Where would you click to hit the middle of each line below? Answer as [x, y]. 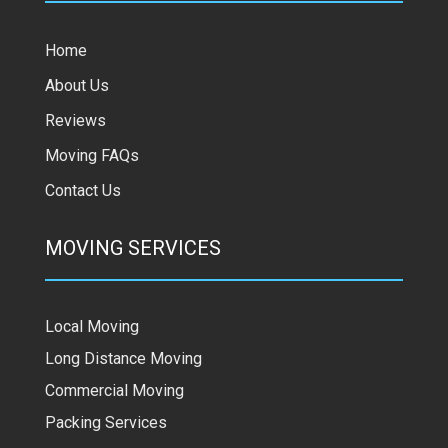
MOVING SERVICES [132, 247]
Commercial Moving [114, 390]
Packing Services [105, 422]
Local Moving [91, 326]
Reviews [75, 120]
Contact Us [82, 190]
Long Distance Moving [123, 358]
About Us [76, 85]
